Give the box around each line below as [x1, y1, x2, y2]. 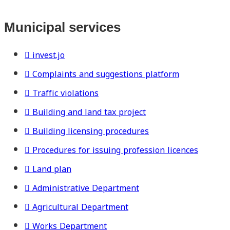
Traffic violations [32, 85, 99, 101]
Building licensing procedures [32, 123, 149, 139]
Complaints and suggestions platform [32, 66, 179, 82]
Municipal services [4, 20, 121, 35]
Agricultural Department [32, 199, 128, 215]
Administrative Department [32, 180, 139, 196]
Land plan [32, 161, 71, 177]
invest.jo [32, 47, 65, 63]
